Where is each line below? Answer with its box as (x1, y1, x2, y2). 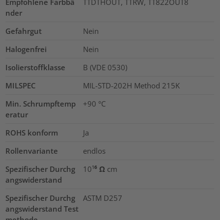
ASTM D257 (82, 193, 122, 203)
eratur (5, 110, 28, 120)
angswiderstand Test (5, 204, 79, 214)
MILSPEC (5, 81, 36, 91)
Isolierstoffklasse (5, 62, 66, 73)
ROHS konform (5, 128, 58, 138)
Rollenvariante (5, 146, 58, 156)
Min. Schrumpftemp (5, 99, 76, 109)
